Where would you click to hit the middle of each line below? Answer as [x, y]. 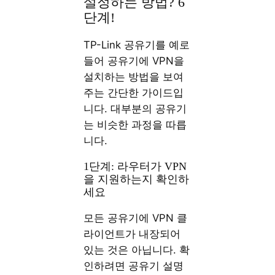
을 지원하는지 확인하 [137, 179]
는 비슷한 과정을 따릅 [135, 125]
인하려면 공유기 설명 [134, 265]
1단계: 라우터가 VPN [135, 166]
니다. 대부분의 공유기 [135, 109]
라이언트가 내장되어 [132, 234]
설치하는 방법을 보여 [134, 77]
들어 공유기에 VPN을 [134, 61]
